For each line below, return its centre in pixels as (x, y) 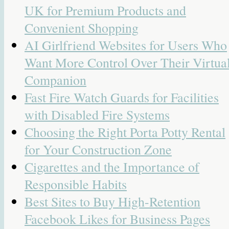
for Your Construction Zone (98, 150)
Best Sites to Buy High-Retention (112, 202)
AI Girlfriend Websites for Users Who (126, 45)
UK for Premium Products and (105, 10)
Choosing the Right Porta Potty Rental (125, 132)
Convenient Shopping (82, 28)
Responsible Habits (76, 184)
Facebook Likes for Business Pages (117, 219)
